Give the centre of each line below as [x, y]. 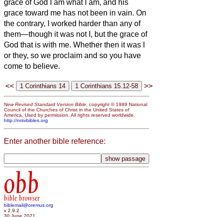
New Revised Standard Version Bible [45, 105]
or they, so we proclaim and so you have [72, 55]
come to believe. [32, 66]
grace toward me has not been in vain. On [75, 13]
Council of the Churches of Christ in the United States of [67, 110]
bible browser [22, 198]
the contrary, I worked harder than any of [72, 23]
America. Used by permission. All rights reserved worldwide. [70, 115]
